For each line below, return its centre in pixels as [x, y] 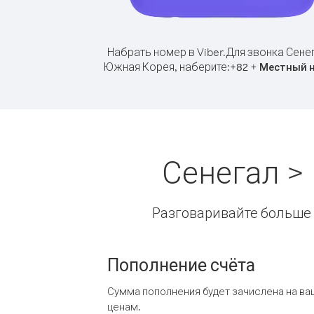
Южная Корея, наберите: [166, 67]
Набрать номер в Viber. [166, 52]
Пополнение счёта [181, 264]
